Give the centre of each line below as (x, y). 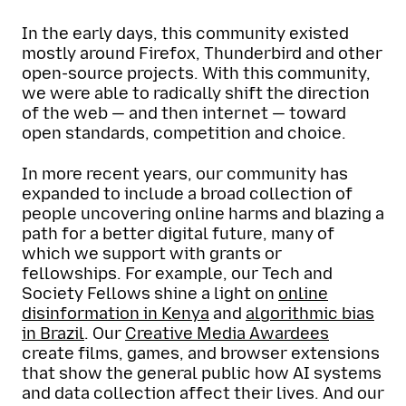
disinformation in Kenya (116, 313)
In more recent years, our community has (185, 174)
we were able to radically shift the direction (196, 93)
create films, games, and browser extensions (201, 353)
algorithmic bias (310, 313)
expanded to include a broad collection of (187, 193)
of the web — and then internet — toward (184, 113)
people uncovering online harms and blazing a (203, 213)
